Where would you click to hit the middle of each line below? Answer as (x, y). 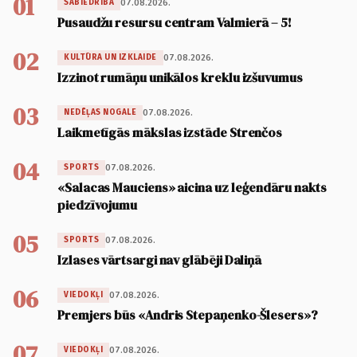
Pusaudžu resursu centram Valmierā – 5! (175, 23)
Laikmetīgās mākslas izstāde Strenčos (170, 133)
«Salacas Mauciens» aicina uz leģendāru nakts (192, 188)
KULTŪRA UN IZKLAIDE (110, 58)
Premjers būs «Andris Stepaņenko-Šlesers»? (188, 315)
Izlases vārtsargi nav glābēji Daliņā (160, 260)
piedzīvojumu (98, 205)
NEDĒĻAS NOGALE (100, 113)
